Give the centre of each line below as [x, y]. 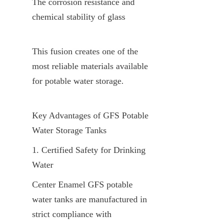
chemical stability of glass [79, 17]
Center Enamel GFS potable [82, 184]
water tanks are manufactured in [90, 199]
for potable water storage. [78, 81]
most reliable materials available [90, 66]
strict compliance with [72, 214]
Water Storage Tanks [69, 130]
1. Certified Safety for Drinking [89, 150]
